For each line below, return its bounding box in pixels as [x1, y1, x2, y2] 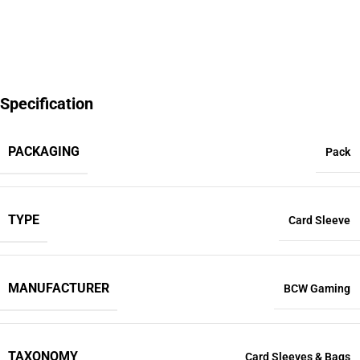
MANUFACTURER [8, 280, 109, 296]
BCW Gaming [284, 282, 350, 295]
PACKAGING [8, 144, 80, 159]
